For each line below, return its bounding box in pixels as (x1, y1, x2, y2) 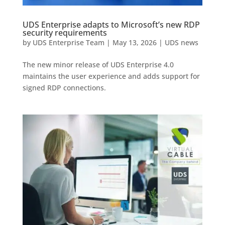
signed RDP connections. (22, 82, 106, 92)
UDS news (164, 37, 198, 47)
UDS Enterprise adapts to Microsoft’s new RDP (22, 19, 200, 30)
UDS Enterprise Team (32, 37, 104, 47)
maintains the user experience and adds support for (22, 71, 200, 81)
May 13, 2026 (112, 37, 157, 47)
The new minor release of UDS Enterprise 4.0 (22, 59, 174, 69)
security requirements (22, 27, 107, 38)
